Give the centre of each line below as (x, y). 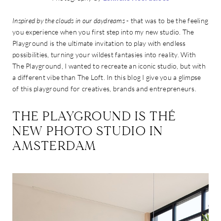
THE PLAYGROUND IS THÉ (94, 116)
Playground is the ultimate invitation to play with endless (99, 43)
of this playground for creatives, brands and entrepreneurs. (104, 88)
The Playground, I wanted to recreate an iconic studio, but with (109, 66)
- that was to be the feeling (166, 20)
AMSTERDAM (55, 146)
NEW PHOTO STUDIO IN (88, 131)
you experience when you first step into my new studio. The (103, 32)
